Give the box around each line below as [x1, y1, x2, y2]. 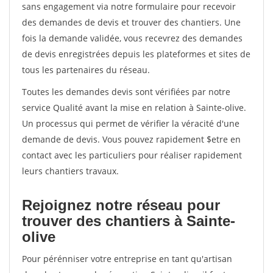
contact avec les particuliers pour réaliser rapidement [22, 149, 242, 161]
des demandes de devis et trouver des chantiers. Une [22, 16, 241, 28]
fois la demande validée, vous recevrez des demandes [22, 32, 243, 44]
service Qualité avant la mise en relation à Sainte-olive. [22, 102, 246, 113]
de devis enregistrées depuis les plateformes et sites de [22, 48, 250, 60]
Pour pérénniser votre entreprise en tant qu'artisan [22, 253, 232, 264]
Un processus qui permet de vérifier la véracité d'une [22, 118, 239, 129]
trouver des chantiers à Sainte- [22, 213, 235, 229]
